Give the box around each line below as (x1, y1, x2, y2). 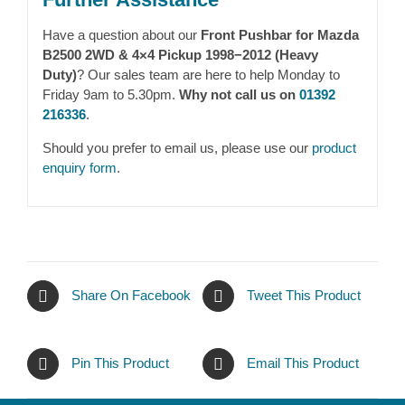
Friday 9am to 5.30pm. (42, 87, 179, 103)
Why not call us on (178, 87, 299, 103)
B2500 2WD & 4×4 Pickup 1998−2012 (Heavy (42, 47, 318, 63)
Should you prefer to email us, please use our (42, 140, 312, 156)
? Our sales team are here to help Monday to (76, 67, 340, 83)
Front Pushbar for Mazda (200, 27, 359, 43)
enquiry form (42, 160, 117, 176)
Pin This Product (71, 355, 169, 372)
